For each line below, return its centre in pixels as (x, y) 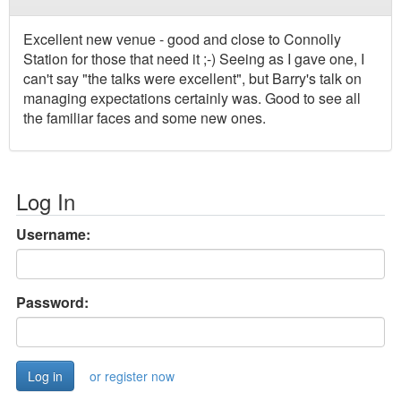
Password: (52, 302)
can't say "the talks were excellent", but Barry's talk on (192, 78)
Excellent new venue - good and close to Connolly (182, 38)
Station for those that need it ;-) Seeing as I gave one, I (194, 58)
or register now (132, 375)
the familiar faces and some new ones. (145, 117)
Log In (46, 200)
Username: (53, 234)
